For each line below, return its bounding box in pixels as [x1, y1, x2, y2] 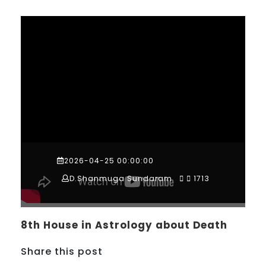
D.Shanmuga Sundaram [69, 173, 173, 184]
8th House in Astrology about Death [21, 217, 227, 232]
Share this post [21, 244, 103, 258]
